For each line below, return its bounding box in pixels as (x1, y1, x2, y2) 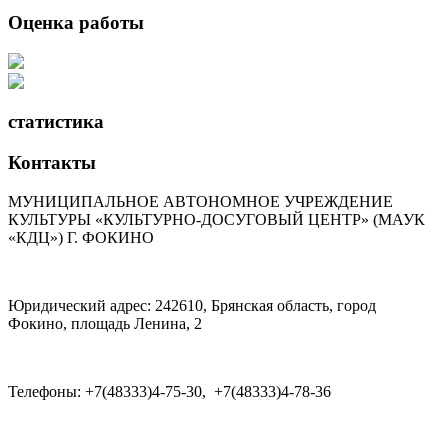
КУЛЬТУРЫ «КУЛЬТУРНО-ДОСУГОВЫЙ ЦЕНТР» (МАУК (8, 210, 425, 228)
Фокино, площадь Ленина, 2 (8, 314, 202, 332)
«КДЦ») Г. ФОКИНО (8, 228, 154, 246)
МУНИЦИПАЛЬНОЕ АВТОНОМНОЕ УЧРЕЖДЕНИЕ (8, 192, 393, 210)
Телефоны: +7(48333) (8, 382, 152, 400)
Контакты (8, 152, 96, 174)
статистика (8, 111, 104, 133)
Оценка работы (8, 12, 144, 34)
